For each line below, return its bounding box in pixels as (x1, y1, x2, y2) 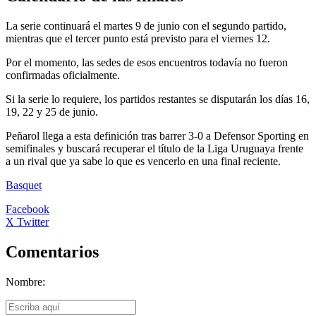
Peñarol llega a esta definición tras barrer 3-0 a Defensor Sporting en (6, 129, 309, 142)
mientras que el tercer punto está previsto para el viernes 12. (6, 32, 270, 44)
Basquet (6, 178, 42, 191)
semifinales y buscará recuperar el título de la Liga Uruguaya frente (6, 142, 303, 154)
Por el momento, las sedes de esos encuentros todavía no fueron (6, 56, 288, 68)
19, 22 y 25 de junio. (6, 105, 98, 118)
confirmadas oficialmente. (6, 68, 120, 81)
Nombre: (6, 275, 45, 288)
